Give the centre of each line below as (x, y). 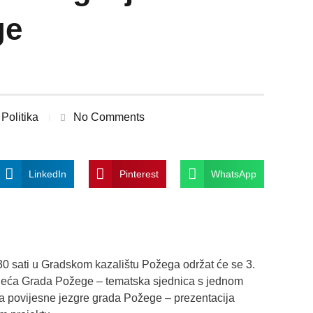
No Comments (109, 117)
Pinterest (139, 174)
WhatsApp (234, 174)
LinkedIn (47, 174)
